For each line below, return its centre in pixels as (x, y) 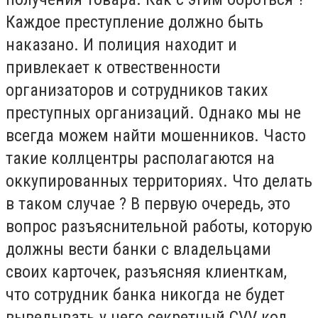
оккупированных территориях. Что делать (159, 181)
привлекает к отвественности (113, 68)
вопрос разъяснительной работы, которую (159, 227)
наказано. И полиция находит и (121, 45)
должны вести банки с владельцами (138, 250)
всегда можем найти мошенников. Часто (156, 136)
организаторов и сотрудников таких (137, 91)
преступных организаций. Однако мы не (153, 113)
